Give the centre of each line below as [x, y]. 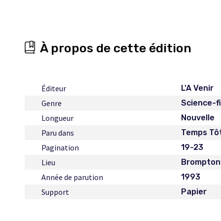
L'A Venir [198, 88]
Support [55, 192]
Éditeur [54, 88]
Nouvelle [198, 118]
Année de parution [72, 177]
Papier [194, 192]
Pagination [60, 147]
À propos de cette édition [116, 48]
